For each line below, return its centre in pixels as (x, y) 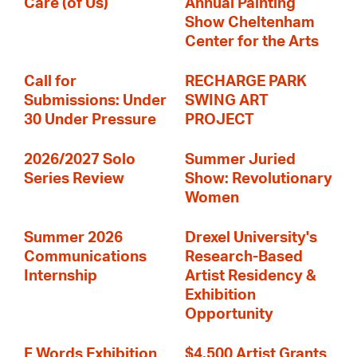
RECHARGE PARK (246, 82)
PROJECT (220, 120)
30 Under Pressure (90, 120)
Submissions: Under (95, 101)
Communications (85, 257)
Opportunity (229, 314)
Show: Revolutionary (259, 179)
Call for (50, 82)
